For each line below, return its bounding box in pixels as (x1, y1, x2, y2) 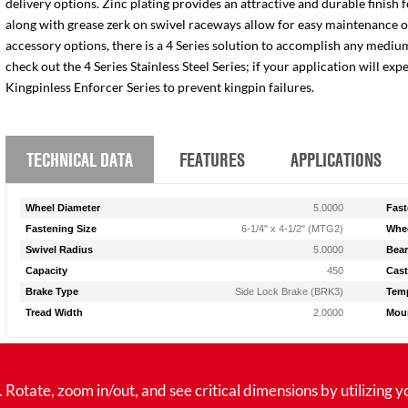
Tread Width (25, 307, 84, 318)
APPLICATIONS (291, 146, 382, 172)
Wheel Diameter (25, 202, 101, 213)
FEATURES (178, 146, 245, 172)
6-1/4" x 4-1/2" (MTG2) (241, 223, 344, 234)
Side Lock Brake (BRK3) (235, 286, 344, 297)
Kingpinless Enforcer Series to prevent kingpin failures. (5, 80, 315, 95)
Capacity (25, 265, 68, 276)
